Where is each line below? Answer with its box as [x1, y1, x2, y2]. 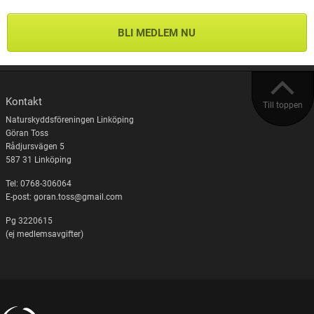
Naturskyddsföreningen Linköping [5, 114, 134, 125]
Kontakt [5, 95, 42, 109]
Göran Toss [5, 128, 48, 138]
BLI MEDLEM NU [117, 27, 196, 40]
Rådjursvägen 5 [5, 141, 64, 151]
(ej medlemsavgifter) [5, 228, 83, 239]
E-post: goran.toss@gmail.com [5, 191, 123, 202]
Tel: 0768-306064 [5, 178, 71, 189]
